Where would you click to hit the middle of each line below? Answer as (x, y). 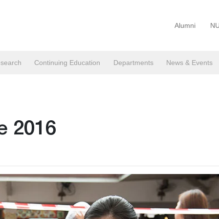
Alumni (185, 25)
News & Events (189, 63)
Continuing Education (67, 63)
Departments (133, 63)
